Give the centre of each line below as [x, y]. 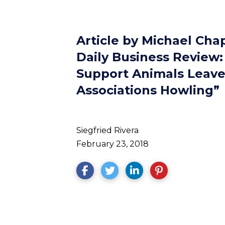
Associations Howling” [148, 90]
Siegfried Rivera [107, 130]
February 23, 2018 [113, 144]
